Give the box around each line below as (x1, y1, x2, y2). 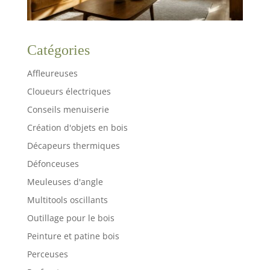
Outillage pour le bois (27, 212, 115, 224)
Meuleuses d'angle (27, 175, 103, 187)
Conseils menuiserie (27, 103, 109, 115)
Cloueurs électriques (27, 85, 111, 97)
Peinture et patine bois (27, 230, 119, 242)
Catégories (27, 42, 90, 58)
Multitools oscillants (27, 193, 108, 206)
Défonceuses (27, 157, 79, 169)
